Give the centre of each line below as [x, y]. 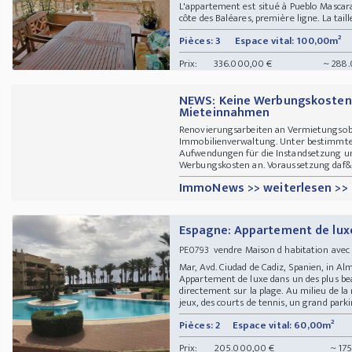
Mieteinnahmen [225, 112]
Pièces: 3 [200, 40]
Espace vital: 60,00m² [284, 325]
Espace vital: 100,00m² [288, 40]
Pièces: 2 [200, 325]
